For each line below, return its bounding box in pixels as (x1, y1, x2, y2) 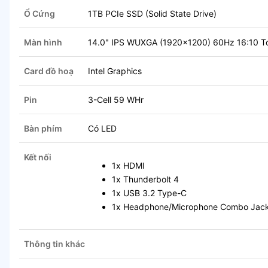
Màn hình (24, 37, 62, 48)
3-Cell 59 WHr (88, 95, 144, 105)
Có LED (88, 123, 117, 134)
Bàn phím (24, 123, 62, 134)
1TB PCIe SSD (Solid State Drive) (88, 8, 217, 19)
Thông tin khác (24, 239, 85, 249)
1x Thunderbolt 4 (112, 174, 179, 185)
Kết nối (24, 152, 51, 163)
